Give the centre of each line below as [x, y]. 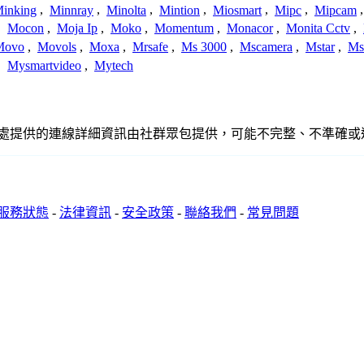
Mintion [180, 10]
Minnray [71, 10]
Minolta [126, 10]
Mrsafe [150, 47]
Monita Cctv [318, 28]
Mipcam [336, 10]
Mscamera [266, 47]
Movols [57, 47]
